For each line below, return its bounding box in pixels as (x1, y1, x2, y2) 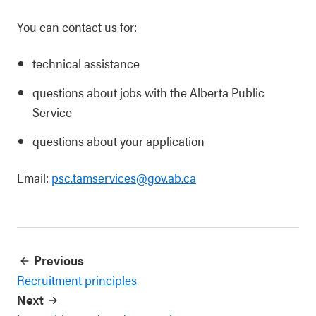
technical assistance (32, 54, 140, 72)
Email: (17, 169, 51, 186)
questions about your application (32, 132, 205, 150)
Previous (34, 251, 84, 269)
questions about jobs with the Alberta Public (32, 83, 265, 101)
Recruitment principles (17, 271, 137, 288)
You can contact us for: (17, 18, 137, 35)
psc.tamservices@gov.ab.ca (51, 169, 196, 186)
